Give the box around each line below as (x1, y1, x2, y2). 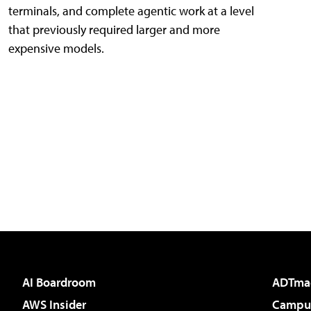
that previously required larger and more (8, 22, 220, 38)
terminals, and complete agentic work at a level (8, 3, 254, 19)
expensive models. (8, 40, 104, 57)
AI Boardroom (22, 274, 96, 291)
